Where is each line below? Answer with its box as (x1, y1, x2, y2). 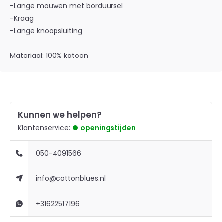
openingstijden (80, 123, 136, 133)
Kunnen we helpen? (18, 109, 102, 121)
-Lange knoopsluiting (10, 26, 82, 36)
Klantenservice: (18, 123, 70, 133)
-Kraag (10, 13, 34, 23)
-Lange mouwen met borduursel (10, 1, 123, 11)
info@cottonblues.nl (36, 173, 106, 183)
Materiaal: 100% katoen (10, 51, 88, 60)
